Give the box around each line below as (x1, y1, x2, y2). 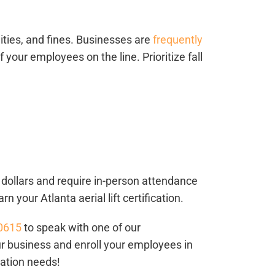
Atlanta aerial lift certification (41, 192, 180, 205)
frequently (153, 33, 203, 47)
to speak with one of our (21, 221, 141, 234)
